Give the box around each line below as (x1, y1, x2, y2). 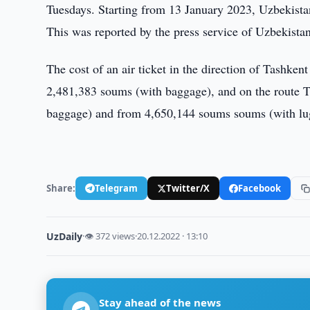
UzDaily (46, 230, 83, 243)
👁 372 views (84, 230, 136, 242)
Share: (46, 181, 76, 194)
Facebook (238, 181, 282, 194)
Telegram (95, 181, 138, 194)
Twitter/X (166, 181, 210, 194)
